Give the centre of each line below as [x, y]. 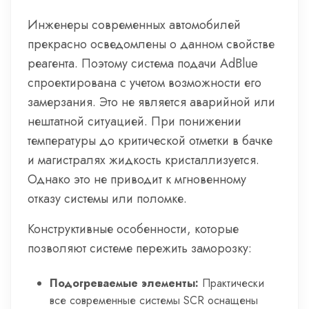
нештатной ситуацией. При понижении [134, 121]
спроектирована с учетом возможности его [144, 83]
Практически [231, 283]
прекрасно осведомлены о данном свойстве [151, 44]
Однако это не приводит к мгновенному [137, 179]
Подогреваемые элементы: [124, 283]
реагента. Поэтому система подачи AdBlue [143, 63]
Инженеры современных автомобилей [134, 25]
